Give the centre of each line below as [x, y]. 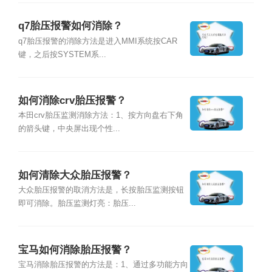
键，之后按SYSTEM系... [62, 54]
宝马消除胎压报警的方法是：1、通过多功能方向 [103, 264]
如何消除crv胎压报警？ [72, 101]
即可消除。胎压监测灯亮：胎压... [77, 204]
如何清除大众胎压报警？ [75, 175]
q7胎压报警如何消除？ [70, 26]
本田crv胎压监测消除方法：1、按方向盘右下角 [100, 116]
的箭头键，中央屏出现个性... [69, 129]
